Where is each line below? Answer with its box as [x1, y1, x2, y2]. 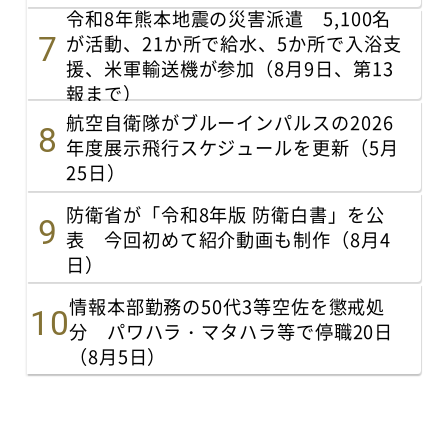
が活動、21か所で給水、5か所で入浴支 [66, 30, 402, 57]
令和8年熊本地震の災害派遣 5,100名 [66, 5, 392, 32]
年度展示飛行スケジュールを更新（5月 [66, 134, 399, 161]
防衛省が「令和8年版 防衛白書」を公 [66, 201, 385, 228]
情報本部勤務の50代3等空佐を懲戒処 [68, 292, 386, 319]
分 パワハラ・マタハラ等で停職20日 [68, 317, 394, 344]
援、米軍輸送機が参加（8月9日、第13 [66, 55, 394, 82]
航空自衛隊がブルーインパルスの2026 [66, 109, 394, 136]
